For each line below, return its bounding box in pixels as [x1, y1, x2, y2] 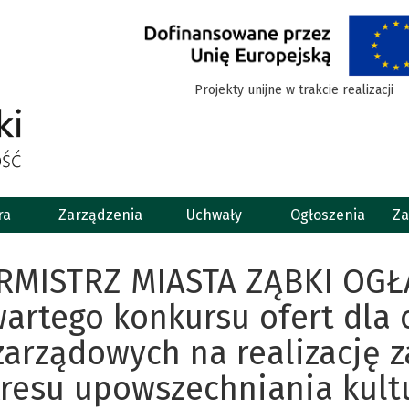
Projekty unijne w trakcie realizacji [194, 82, 393, 98]
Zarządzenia [58, 206, 142, 224]
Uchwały [185, 206, 242, 224]
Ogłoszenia [289, 206, 365, 224]
